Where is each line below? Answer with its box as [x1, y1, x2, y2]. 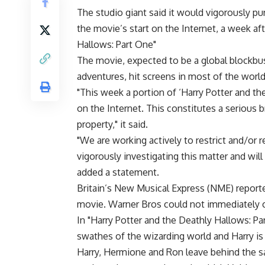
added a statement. [77, 166, 159, 179]
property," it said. [77, 118, 148, 131]
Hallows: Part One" [77, 38, 156, 51]
